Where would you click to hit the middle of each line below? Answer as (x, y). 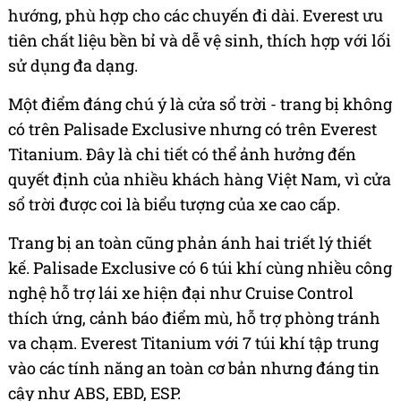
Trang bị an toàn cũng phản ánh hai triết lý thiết (190, 242)
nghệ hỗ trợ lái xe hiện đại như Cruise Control (181, 292)
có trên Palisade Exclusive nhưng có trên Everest (192, 128)
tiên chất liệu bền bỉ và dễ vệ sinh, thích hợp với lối (200, 40)
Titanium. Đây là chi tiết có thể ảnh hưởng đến (182, 154)
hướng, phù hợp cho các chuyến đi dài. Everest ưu (196, 15)
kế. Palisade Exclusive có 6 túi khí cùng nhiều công (200, 267)
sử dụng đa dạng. (73, 65)
